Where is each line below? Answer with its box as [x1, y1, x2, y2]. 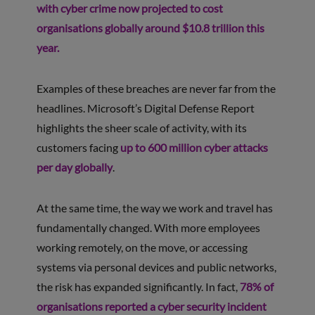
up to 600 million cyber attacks [120, 140, 268, 154]
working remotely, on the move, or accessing [36, 240, 247, 254]
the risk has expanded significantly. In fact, [36, 279, 240, 293]
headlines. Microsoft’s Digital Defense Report [36, 101, 255, 115]
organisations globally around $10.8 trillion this [36, 20, 264, 34]
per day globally [36, 160, 112, 174]
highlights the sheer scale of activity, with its [36, 120, 247, 134]
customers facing [36, 140, 120, 154]
